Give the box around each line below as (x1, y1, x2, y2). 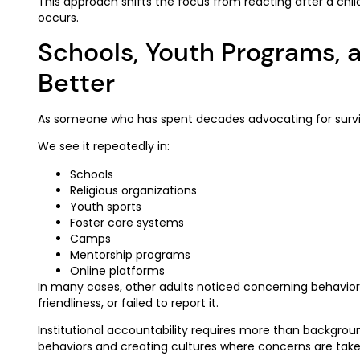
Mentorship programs (70, 246, 190, 263)
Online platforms (70, 262, 165, 279)
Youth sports (70, 198, 141, 215)
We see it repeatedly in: (38, 138, 170, 155)
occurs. (38, 9, 79, 26)
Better (38, 66, 115, 100)
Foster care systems (70, 214, 184, 231)
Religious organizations (70, 182, 197, 198)
